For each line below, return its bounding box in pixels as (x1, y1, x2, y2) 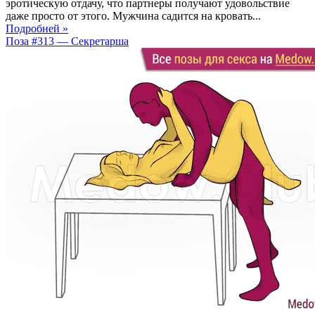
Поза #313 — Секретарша (6, 34, 129, 47)
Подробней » (6, 22, 68, 34)
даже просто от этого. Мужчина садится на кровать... (6, 9, 261, 22)
